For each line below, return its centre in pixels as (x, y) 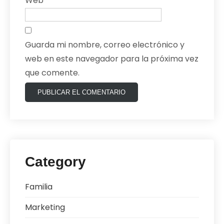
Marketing (45, 207)
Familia (39, 186)
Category (55, 161)
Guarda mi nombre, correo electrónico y (105, 44)
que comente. (52, 72)
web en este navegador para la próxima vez (112, 58)
